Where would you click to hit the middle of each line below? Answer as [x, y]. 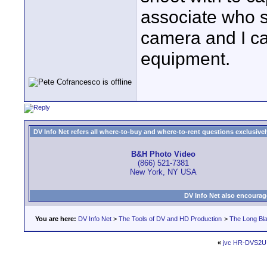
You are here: [56, 219]
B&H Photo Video [163, 154]
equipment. [185, 58]
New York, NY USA [163, 172]
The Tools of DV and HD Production [170, 219]
